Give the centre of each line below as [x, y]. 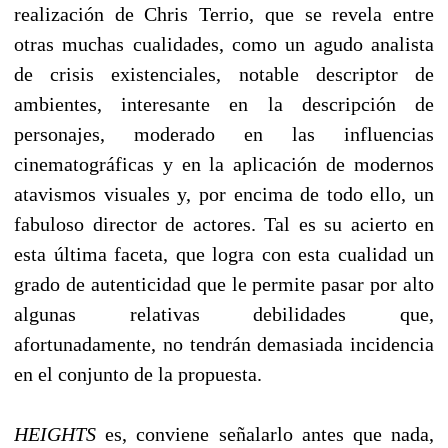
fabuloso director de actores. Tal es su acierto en [224, 223]
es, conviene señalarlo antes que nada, [265, 433]
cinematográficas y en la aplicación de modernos [224, 163]
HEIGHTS [55, 433]
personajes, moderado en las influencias [224, 133]
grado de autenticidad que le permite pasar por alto [224, 283]
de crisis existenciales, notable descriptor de [224, 73]
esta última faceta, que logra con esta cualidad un [224, 253]
